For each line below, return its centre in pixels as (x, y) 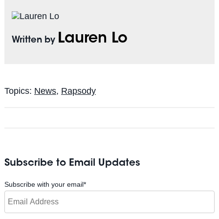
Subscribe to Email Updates (72, 163)
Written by (34, 40)
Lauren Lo (92, 39)
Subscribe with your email (44, 184)
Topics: (19, 91)
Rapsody (78, 91)
